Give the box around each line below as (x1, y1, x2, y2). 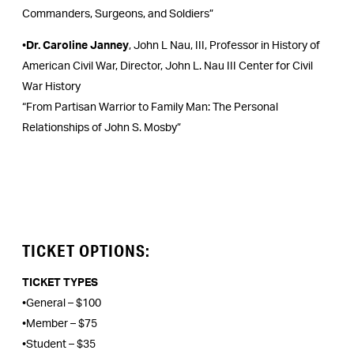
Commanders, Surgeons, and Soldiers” (22, 9, 213, 21)
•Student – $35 (22, 339, 96, 350)
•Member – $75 (22, 318, 97, 330)
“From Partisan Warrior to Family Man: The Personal (22, 102, 278, 114)
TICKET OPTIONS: (22, 240, 150, 261)
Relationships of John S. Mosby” (22, 122, 181, 134)
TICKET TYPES (22, 277, 98, 288)
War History (22, 81, 81, 93)
